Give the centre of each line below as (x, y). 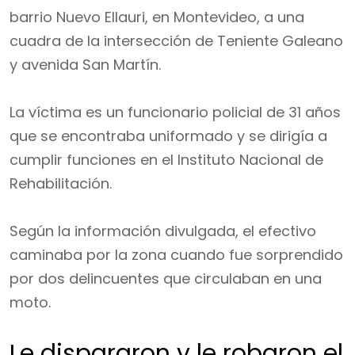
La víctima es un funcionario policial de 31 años (175, 112)
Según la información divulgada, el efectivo (163, 231)
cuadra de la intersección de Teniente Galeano (176, 41)
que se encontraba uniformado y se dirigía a (168, 136)
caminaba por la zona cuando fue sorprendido (176, 255)
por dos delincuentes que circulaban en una (166, 279)
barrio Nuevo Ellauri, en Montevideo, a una (157, 17)
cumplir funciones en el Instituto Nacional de (166, 160)
